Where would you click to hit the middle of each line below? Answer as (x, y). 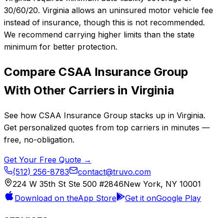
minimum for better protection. (61, 47)
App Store (97, 198)
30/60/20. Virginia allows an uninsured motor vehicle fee (109, 10)
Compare (31, 72)
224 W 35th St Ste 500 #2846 (68, 184)
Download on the (46, 198)
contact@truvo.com (114, 172)
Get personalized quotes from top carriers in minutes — (107, 127)
